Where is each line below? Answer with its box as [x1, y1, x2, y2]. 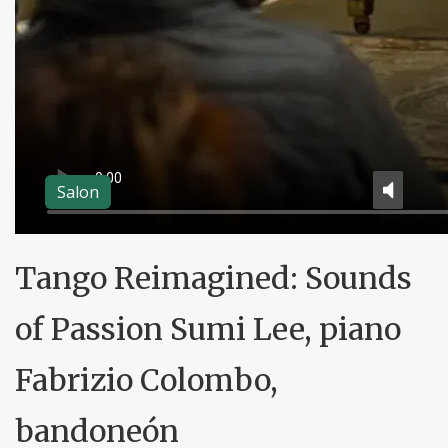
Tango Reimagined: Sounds [15, 259, 412, 297]
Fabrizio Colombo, [15, 361, 278, 399]
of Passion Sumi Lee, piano [15, 310, 401, 348]
